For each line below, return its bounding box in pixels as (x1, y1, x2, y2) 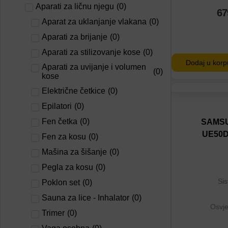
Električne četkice (42, 87, 105, 95)
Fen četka (42, 117, 77, 126)
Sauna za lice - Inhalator (42, 193, 129, 202)
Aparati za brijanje (42, 33, 107, 41)
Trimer (42, 209, 65, 217)
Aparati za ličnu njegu (35, 2, 114, 11)
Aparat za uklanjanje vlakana (42, 17, 147, 26)
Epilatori (42, 102, 72, 110)
